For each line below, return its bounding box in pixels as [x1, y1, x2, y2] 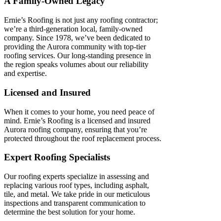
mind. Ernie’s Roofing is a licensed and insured [4, 116, 150, 125]
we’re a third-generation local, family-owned [4, 25, 143, 34]
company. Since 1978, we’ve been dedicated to [4, 34, 150, 42]
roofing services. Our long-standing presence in [4, 51, 151, 60]
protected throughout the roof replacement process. [4, 134, 161, 143]
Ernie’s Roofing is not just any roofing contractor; [4, 16, 158, 25]
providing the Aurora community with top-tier [4, 42, 146, 51]
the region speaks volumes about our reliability [4, 60, 148, 69]
